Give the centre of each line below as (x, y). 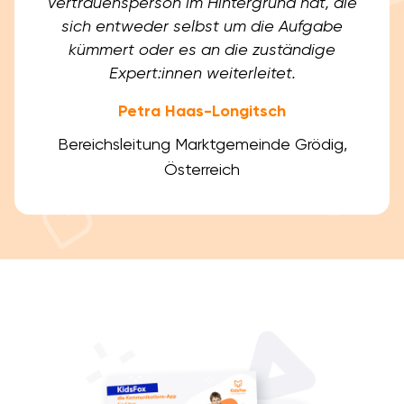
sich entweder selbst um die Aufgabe (202, 26)
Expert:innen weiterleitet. (202, 73)
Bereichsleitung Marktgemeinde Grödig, (202, 144)
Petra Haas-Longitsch (202, 111)
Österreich (202, 170)
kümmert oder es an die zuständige (202, 50)
